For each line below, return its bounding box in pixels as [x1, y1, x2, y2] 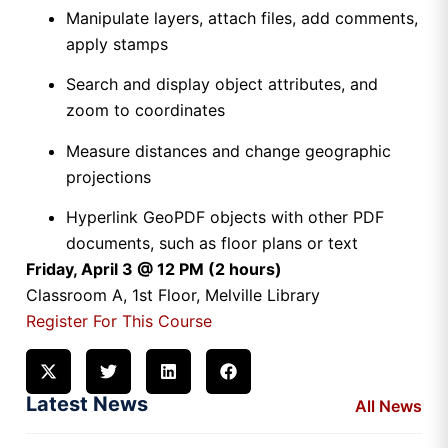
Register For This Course [26, 311, 212, 332]
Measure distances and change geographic [66, 140, 391, 161]
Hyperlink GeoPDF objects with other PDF [66, 207, 384, 228]
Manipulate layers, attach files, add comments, [66, 7, 418, 28]
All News [355, 395, 422, 416]
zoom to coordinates [66, 100, 225, 121]
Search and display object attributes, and [66, 74, 378, 95]
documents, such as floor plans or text [66, 233, 358, 254]
